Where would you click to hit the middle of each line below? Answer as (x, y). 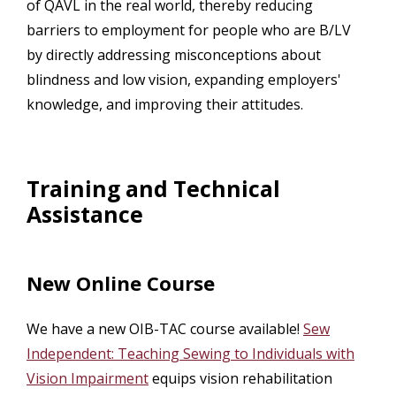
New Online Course (121, 283)
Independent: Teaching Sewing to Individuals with (190, 353)
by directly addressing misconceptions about (174, 55)
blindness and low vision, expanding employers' (184, 80)
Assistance (85, 214)
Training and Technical (153, 189)
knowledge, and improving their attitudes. (165, 105)
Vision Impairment (88, 378)
